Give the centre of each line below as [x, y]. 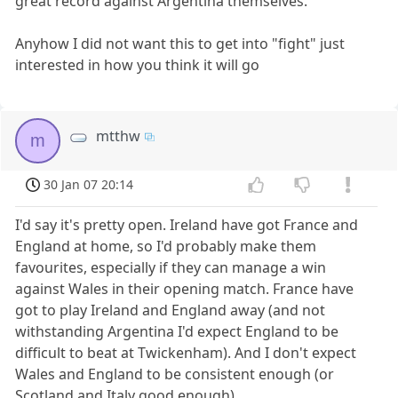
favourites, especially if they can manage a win [171, 267]
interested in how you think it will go [138, 64]
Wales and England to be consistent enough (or [175, 374]
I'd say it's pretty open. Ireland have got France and [187, 224]
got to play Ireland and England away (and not [171, 310]
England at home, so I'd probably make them [166, 246]
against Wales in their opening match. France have [185, 288]
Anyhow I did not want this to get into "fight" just [180, 43]
